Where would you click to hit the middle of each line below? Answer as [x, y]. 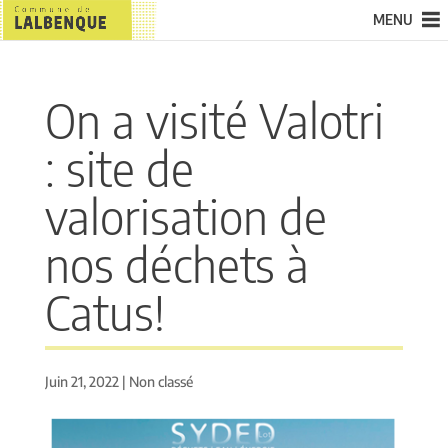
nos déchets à [176, 264]
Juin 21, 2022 [81, 381]
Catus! [104, 312]
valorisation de [185, 216]
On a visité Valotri [214, 120]
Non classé [160, 381]
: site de [119, 168]
